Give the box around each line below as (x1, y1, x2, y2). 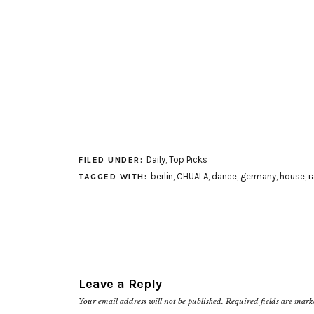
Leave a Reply (78, 276, 162, 292)
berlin (150, 171, 173, 182)
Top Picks (168, 154, 207, 165)
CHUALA (176, 171, 208, 182)
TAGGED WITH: (78, 172, 151, 182)
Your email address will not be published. (78, 296, 224, 306)
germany (240, 171, 276, 182)
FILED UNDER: (78, 155, 146, 165)
